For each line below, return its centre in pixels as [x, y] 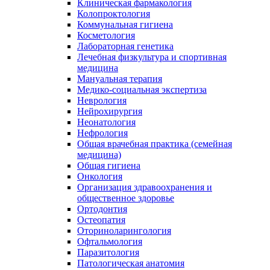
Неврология [102, 100]
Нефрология [102, 133]
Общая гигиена [109, 165]
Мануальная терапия [120, 79]
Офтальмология [110, 241]
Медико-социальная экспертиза [142, 89]
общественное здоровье [126, 198]
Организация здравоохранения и [145, 187]
